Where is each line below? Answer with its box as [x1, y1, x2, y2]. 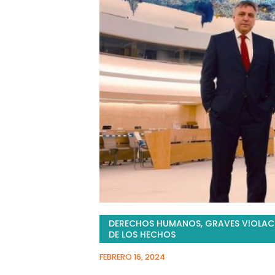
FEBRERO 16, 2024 [99, 251, 165, 262]
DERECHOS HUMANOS [109, 217, 201, 230]
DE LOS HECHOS [109, 228, 176, 241]
